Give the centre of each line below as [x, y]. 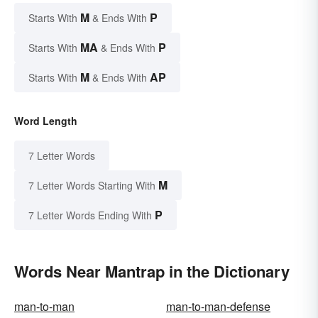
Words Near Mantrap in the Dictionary [152, 271]
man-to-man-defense [218, 306]
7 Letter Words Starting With [92, 185]
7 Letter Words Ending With [90, 215]
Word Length [46, 120]
